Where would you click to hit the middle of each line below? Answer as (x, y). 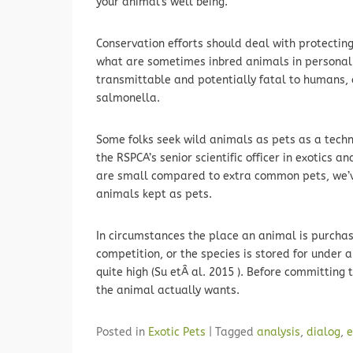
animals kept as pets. (154, 194)
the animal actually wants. (168, 290)
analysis (279, 332)
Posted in (122, 332)
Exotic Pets (177, 332)
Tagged (236, 332)
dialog (323, 332)
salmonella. (128, 98)
